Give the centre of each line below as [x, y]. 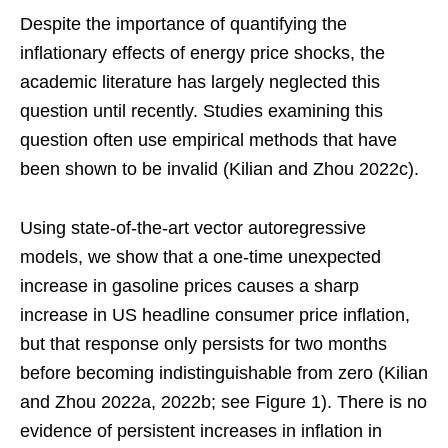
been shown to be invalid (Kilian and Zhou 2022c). [219, 169]
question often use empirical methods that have [208, 140]
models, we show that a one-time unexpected [200, 257]
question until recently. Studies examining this [201, 111]
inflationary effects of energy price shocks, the [202, 53]
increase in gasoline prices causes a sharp [189, 286]
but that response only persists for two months [203, 344]
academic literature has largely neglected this [200, 82]
